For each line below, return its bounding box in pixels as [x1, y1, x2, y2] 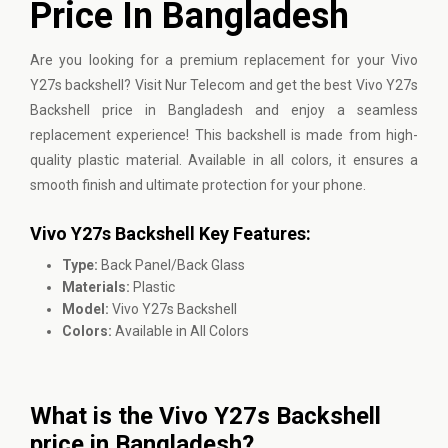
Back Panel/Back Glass [98, 257, 245, 273]
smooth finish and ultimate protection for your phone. [30, 177, 366, 193]
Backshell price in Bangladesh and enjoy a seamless [30, 102, 418, 118]
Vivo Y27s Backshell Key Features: [30, 223, 311, 244]
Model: [62, 301, 109, 317]
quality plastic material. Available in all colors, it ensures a [30, 152, 418, 168]
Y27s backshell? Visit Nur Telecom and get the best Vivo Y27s [30, 77, 418, 93]
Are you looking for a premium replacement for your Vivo [30, 52, 418, 68]
